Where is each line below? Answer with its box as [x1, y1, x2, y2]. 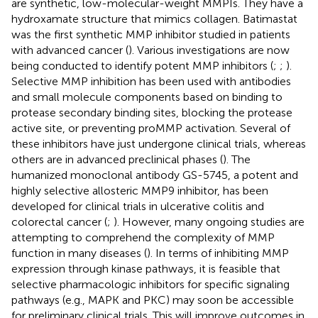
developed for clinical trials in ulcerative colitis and [11, 199, 264, 213]
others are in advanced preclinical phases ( [11, 152, 223, 166]
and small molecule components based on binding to [11, 89, 283, 104]
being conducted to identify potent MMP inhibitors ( [11, 58, 273, 72]
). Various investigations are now [128, 43, 290, 57]
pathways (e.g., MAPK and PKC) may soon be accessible [11, 292, 294, 307]
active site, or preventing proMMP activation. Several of [11, 121, 290, 135]
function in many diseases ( [11, 246, 147, 260]
